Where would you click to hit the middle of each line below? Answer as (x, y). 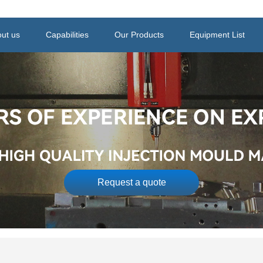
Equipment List (217, 35)
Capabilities (67, 35)
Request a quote (131, 182)
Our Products (139, 35)
